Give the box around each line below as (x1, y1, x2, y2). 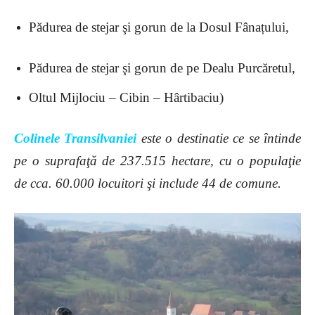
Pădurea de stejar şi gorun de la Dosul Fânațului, (29, 19, 289, 34)
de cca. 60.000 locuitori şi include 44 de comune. (14, 175, 281, 191)
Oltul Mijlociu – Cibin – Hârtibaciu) (29, 89, 227, 105)
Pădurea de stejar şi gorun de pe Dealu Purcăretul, (29, 60, 299, 75)
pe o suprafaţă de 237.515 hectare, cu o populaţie (14, 153, 301, 168)
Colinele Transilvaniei (14, 130, 137, 146)
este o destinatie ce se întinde (136, 130, 302, 146)
